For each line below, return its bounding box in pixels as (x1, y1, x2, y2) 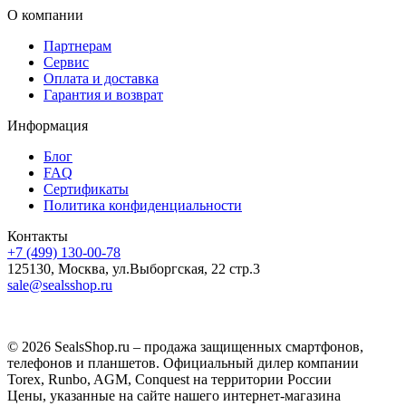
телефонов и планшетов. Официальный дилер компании (7, 354, 359, 371)
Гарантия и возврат (43, 86, 163, 102)
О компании (7, 6, 83, 23)
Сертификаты (43, 180, 129, 197)
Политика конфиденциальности (43, 197, 242, 213)
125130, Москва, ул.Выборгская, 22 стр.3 (7, 260, 260, 276)
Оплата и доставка (43, 70, 159, 86)
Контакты (7, 227, 68, 244)
